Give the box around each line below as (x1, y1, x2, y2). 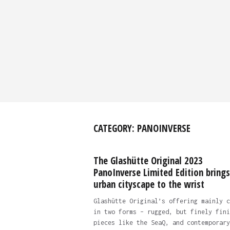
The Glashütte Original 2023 (93, 154, 203, 167)
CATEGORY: (93, 122, 137, 135)
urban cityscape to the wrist (93, 178, 204, 191)
